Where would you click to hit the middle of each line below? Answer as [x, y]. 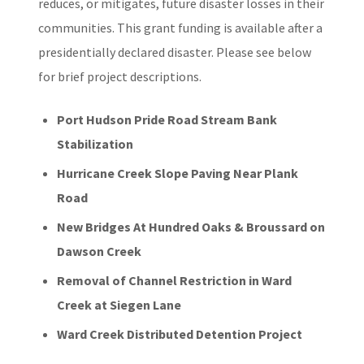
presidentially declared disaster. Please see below [175, 52]
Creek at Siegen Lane [119, 305]
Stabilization [97, 144]
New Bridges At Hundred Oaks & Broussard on [191, 227]
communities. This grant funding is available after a [181, 28]
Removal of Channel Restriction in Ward [175, 280]
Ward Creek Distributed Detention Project [180, 334]
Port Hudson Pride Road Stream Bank [167, 119]
